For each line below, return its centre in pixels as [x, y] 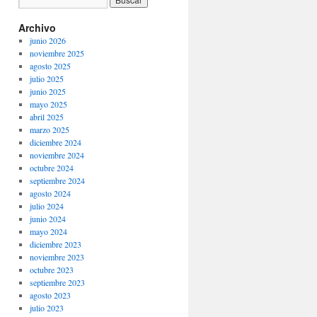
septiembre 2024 [57, 180]
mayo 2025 [48, 104]
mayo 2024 [48, 231]
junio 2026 [47, 40]
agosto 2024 [50, 193]
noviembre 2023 [57, 257]
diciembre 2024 [55, 142]
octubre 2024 [51, 168]
